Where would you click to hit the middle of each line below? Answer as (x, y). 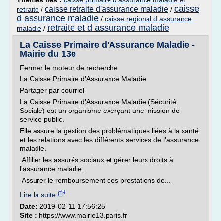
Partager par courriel (52, 90)
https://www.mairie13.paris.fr (83, 215)
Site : (29, 215)
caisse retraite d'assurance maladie (107, 9)
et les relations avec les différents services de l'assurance (109, 140)
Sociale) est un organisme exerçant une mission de (100, 110)
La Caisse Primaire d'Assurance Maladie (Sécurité (98, 102)
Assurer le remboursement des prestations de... (95, 180)
